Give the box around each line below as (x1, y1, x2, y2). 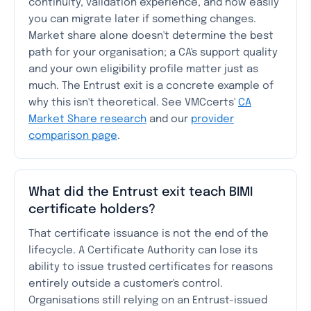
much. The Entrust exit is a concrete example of (28, 81, 274, 92)
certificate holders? (28, 203, 155, 216)
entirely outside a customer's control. (28, 278, 223, 289)
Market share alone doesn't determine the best (28, 31, 274, 42)
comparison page (28, 131, 117, 142)
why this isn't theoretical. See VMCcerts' (28, 97, 238, 108)
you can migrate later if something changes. (28, 14, 256, 25)
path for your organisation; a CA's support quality (28, 47, 278, 58)
